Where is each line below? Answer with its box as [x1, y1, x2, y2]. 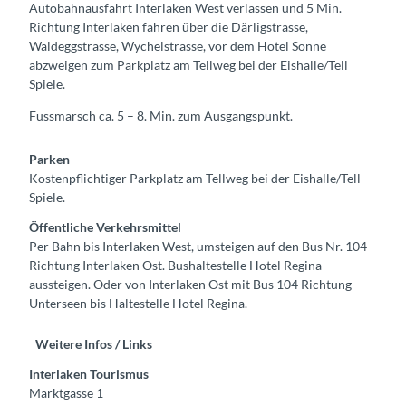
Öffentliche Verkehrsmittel [29, 218, 181, 235]
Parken [29, 150, 70, 167]
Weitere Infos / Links [35, 335, 153, 352]
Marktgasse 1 [29, 384, 103, 401]
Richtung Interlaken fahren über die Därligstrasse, [29, 19, 308, 35]
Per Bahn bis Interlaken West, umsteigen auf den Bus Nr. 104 [29, 237, 367, 254]
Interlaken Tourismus [29, 365, 149, 382]
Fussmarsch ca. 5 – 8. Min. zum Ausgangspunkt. [29, 108, 293, 124]
